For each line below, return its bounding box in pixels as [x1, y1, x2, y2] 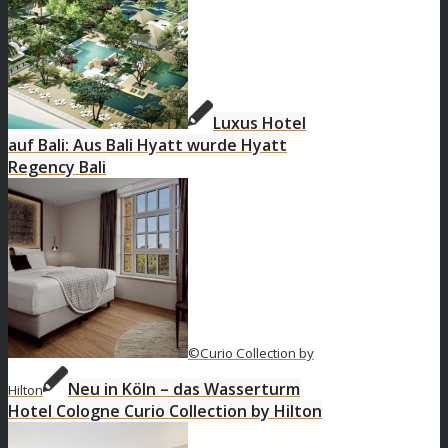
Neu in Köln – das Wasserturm [68, 378, 300, 401]
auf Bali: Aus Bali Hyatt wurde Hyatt [8, 134, 287, 157]
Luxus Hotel [213, 112, 306, 135]
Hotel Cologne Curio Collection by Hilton [8, 400, 322, 423]
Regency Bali [8, 156, 106, 179]
